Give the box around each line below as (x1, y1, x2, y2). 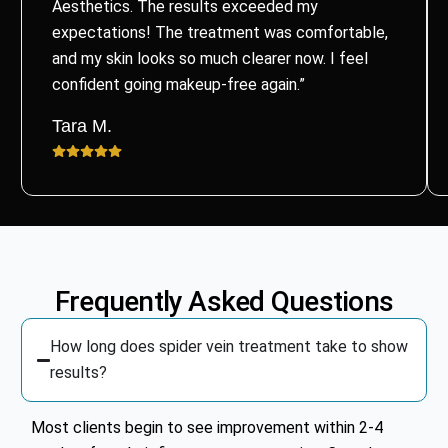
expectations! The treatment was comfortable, (51, 23, 388, 43)
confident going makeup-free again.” (51, 75, 305, 95)
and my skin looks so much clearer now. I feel (51, 49, 368, 69)
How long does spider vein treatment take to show (50, 337, 409, 357)
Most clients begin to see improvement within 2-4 (31, 418, 384, 438)
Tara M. (51, 116, 112, 137)
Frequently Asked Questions (54, 285, 394, 319)
